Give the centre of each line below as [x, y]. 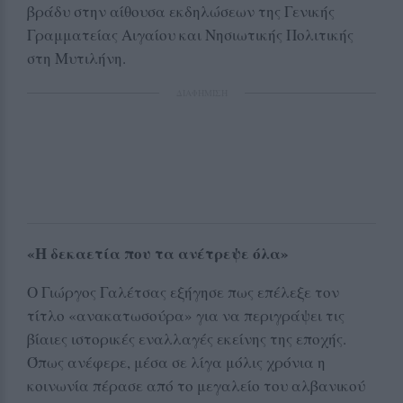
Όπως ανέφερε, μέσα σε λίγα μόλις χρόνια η [176, 362]
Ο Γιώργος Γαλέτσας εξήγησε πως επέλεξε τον [183, 291]
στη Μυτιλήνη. [76, 58]
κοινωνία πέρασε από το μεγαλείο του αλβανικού [196, 385]
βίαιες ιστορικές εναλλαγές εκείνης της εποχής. [187, 338]
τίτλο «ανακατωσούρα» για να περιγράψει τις [186, 315]
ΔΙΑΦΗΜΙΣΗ [201, 92]
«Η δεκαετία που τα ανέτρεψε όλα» [158, 253]
